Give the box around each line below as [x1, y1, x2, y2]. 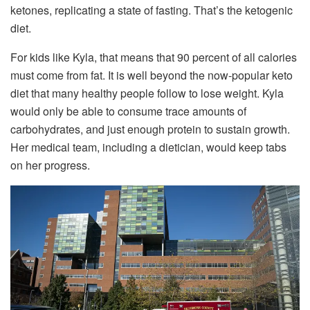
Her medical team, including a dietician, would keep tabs [10, 138, 286, 155]
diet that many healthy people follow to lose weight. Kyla [10, 84, 284, 101]
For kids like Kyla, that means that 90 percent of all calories [10, 48, 297, 65]
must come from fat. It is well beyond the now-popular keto [10, 66, 293, 83]
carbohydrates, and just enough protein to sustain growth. [10, 120, 290, 137]
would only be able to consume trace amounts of [10, 102, 246, 119]
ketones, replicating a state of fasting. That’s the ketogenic [10, 1, 293, 18]
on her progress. [10, 156, 90, 173]
